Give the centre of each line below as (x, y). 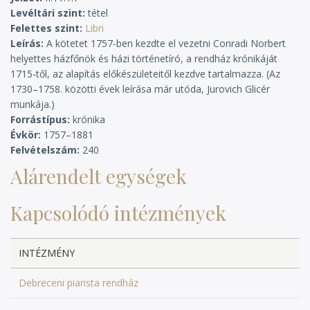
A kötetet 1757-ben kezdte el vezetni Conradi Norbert (166, 43)
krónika (89, 119)
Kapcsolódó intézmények (118, 213)
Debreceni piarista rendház (79, 283)
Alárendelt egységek (99, 176)
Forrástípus (39, 119)
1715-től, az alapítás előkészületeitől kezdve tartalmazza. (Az (145, 74)
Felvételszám (44, 150)
